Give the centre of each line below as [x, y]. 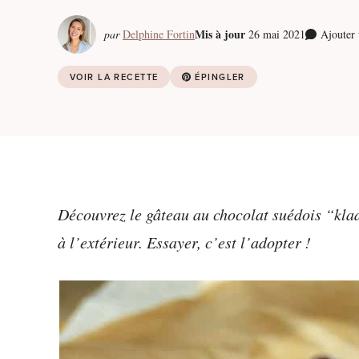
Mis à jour [220, 34]
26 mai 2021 [277, 34]
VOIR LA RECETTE [114, 77]
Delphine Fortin [159, 34]
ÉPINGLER [220, 77]
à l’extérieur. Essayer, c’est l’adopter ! [184, 242]
